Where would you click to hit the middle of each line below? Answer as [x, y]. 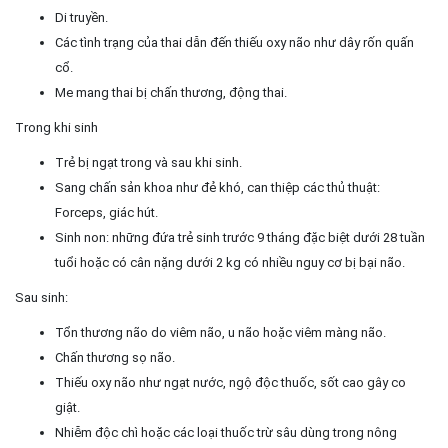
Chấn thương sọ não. [115, 357]
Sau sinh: [41, 297]
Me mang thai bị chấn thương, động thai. [171, 92]
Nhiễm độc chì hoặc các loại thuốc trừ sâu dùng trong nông [226, 432]
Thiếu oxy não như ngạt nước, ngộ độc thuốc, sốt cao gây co [230, 382]
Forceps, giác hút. [106, 212]
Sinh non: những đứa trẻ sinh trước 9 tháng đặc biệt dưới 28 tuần [240, 237]
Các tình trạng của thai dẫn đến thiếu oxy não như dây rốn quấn [234, 42]
